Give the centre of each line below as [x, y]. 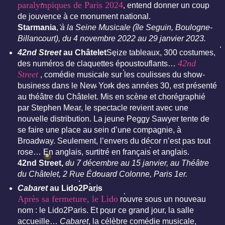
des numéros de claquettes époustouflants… [98, 64]
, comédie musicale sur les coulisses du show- [122, 75]
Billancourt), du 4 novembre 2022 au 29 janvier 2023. [112, 39]
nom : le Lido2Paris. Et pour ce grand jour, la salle [106, 210]
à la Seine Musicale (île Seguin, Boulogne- [136, 28]
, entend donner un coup [166, 6]
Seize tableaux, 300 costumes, [161, 53]
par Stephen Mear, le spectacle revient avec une [103, 108]
